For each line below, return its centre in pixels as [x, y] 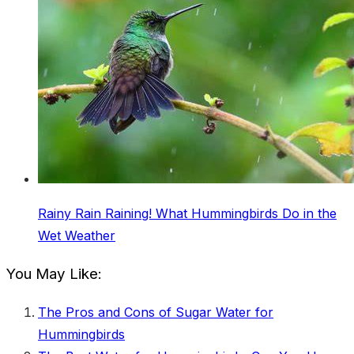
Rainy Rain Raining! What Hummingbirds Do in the [187, 213]
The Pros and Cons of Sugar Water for [156, 313]
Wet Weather [77, 235]
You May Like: [54, 273]
